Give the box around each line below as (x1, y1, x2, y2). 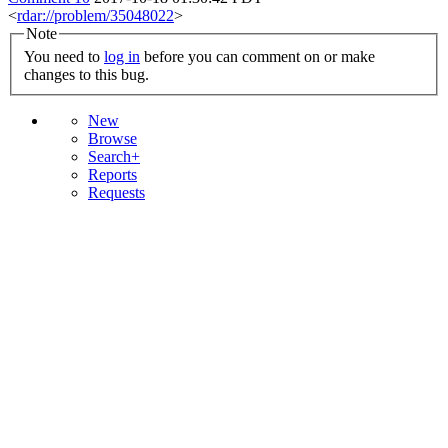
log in (104, 48, 140, 66)
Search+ (88, 148, 140, 166)
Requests (88, 184, 145, 202)
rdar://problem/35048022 (17, 6, 174, 24)
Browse (88, 130, 137, 148)
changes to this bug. (24, 66, 149, 84)
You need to (24, 48, 104, 66)
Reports (88, 166, 137, 184)
